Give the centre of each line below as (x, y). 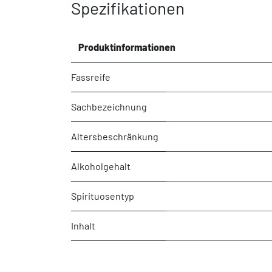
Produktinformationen (127, 47)
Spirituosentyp (103, 195)
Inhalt (83, 225)
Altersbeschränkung (115, 136)
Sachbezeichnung (109, 106)
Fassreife (91, 76)
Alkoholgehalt (101, 166)
